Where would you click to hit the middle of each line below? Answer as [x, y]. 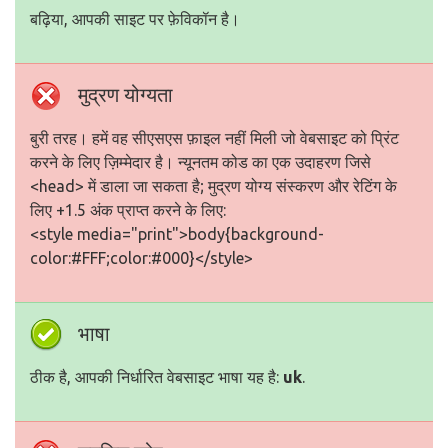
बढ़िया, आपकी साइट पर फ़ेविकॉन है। [135, 19]
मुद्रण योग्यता [125, 94]
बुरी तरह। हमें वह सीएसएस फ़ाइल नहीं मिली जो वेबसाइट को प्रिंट [214, 138]
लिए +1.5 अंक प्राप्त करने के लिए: [128, 210]
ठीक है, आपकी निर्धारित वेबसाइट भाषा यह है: [156, 377]
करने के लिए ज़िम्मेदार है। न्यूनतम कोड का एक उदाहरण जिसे [200, 162]
